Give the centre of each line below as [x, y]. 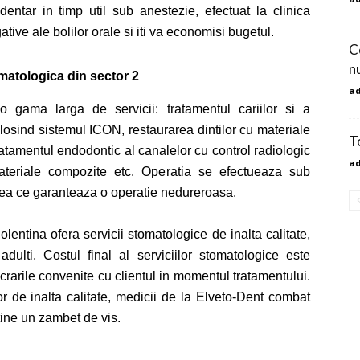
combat [287, 297]
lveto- [221, 297]
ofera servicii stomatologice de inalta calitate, [178, 234]
